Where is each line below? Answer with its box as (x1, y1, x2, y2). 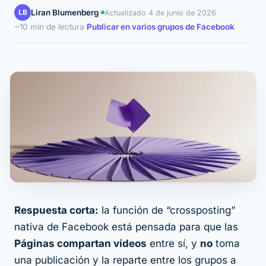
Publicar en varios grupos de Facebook (87, 22, 235, 31)
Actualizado (104, 8, 148, 17)
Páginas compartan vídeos (14, 237, 147, 250)
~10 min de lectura (14, 22, 84, 31)
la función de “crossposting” (99, 204, 235, 217)
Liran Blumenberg (31, 8, 99, 17)
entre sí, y (147, 237, 200, 250)
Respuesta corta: (14, 204, 99, 217)
